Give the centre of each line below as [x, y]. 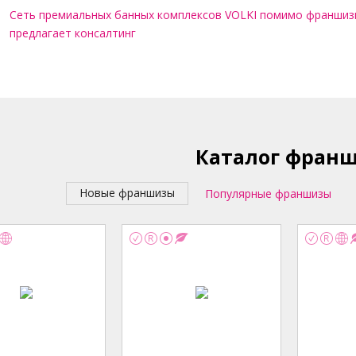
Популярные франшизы [268, 193]
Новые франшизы [127, 193]
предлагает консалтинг [73, 33]
